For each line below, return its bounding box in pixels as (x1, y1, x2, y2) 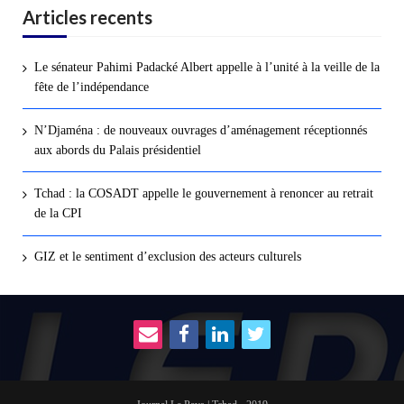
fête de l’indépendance (33, 79, 149, 94)
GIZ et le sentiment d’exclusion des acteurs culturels (33, 250, 301, 264)
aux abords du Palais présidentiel (33, 142, 201, 157)
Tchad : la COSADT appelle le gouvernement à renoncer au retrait (33, 187, 373, 201)
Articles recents (23, 5, 152, 28)
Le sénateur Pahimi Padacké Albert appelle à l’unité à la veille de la (33, 60, 380, 74)
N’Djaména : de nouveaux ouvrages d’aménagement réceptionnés (33, 123, 367, 137)
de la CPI (33, 207, 82, 221)
